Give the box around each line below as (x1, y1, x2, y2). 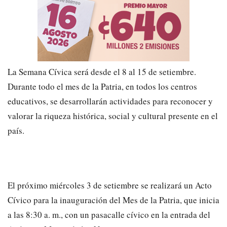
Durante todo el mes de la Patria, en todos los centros (8, 80, 197, 92)
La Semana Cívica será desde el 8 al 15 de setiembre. (8, 65, 196, 78)
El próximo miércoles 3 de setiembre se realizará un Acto (8, 179, 212, 191)
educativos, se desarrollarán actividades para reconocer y (8, 95, 213, 107)
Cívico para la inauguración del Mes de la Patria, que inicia (8, 194, 219, 206)
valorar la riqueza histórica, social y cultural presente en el (8, 109, 218, 122)
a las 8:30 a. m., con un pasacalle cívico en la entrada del (8, 208, 210, 220)
